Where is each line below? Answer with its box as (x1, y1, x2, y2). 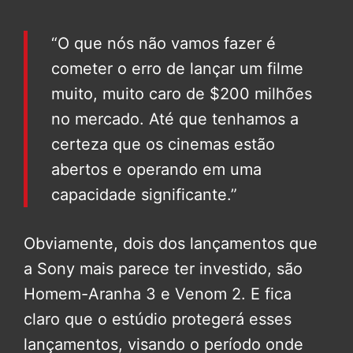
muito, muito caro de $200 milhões (51, 84, 312, 103)
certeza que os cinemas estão (51, 134, 275, 154)
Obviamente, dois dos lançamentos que (24, 233, 318, 253)
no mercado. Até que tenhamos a (51, 109, 299, 128)
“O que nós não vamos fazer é (51, 33, 276, 53)
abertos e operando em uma (51, 159, 262, 179)
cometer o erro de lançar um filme (51, 58, 303, 78)
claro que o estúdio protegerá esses (24, 309, 292, 329)
